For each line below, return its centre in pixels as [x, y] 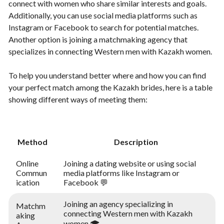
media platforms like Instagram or [121, 172]
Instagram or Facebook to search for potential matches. [103, 27]
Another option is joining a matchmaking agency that [98, 39]
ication [28, 182]
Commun [31, 172]
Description [136, 141]
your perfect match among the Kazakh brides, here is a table [110, 87]
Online [27, 163]
